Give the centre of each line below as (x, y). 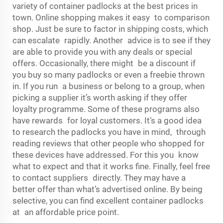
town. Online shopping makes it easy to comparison (111, 17)
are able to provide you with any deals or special (102, 52)
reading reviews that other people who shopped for (109, 143)
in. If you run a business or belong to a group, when (109, 86)
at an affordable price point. (66, 212)
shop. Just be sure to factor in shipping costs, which (110, 29)
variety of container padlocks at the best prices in (105, 6)
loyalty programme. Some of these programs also (106, 109)
